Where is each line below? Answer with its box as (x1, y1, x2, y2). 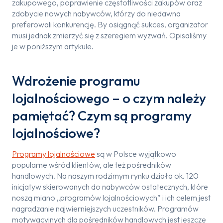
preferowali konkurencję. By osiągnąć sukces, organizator (12, 19, 208, 29)
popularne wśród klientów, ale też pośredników (12, 160, 171, 170)
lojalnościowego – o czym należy (12, 89, 206, 107)
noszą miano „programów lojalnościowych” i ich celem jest (12, 193, 211, 203)
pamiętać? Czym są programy (12, 107, 192, 124)
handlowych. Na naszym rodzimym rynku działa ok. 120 (12, 171, 199, 181)
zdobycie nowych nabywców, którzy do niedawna (12, 8, 181, 18)
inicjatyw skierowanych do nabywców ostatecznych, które (12, 182, 208, 192)
